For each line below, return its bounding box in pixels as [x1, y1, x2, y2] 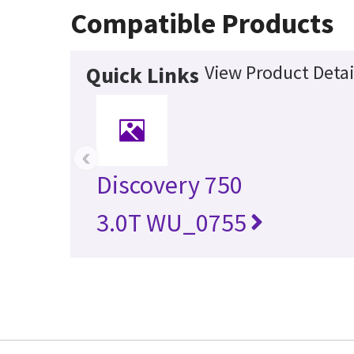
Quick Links [86, 61, 200, 90]
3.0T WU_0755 [96, 207, 247, 239]
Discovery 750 [96, 169, 243, 201]
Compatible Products [70, 6, 334, 42]
